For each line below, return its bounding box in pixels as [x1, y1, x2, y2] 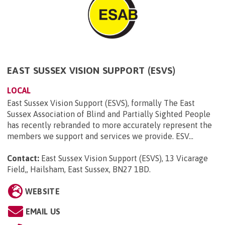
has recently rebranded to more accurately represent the [7, 121, 212, 130]
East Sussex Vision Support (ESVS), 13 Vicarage [41, 154, 208, 163]
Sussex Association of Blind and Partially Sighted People [7, 109, 212, 119]
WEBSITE [25, 187, 60, 196]
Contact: [7, 154, 39, 163]
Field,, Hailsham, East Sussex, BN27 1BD [7, 165, 149, 174]
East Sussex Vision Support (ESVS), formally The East [7, 98, 195, 108]
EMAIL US [25, 207, 61, 216]
